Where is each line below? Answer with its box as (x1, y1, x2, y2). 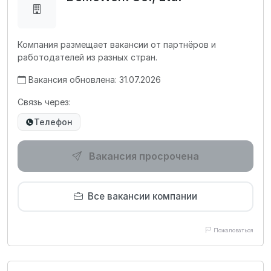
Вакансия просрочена (89, 150, 199, 162)
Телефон (34, 117, 73, 127)
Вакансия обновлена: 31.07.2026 (28, 74, 161, 85)
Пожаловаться (214, 227, 253, 233)
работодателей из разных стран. (18, 52, 157, 62)
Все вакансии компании (88, 191, 197, 202)
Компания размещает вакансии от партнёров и (18, 39, 216, 50)
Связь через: (18, 97, 71, 107)
